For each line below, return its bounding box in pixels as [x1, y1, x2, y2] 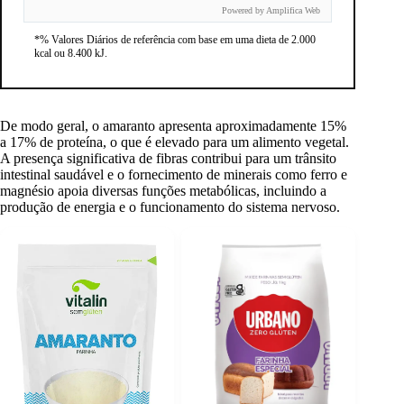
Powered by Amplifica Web [222, 5, 320, 16]
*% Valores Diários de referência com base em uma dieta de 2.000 [34, 33, 316, 47]
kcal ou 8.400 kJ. [34, 47, 107, 60]
